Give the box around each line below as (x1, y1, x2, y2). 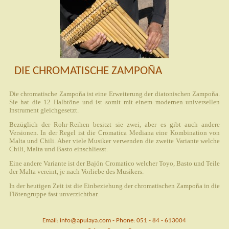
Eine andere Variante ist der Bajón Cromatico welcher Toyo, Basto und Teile (9, 159, 220, 167)
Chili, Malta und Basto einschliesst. (9, 145, 108, 153)
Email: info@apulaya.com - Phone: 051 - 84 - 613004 (42, 217, 187, 224)
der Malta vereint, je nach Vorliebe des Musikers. (9, 167, 144, 175)
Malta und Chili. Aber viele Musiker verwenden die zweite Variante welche (9, 136, 220, 145)
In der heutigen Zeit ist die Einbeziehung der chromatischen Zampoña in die (9, 181, 220, 190)
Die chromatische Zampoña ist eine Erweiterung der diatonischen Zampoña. (9, 89, 220, 98)
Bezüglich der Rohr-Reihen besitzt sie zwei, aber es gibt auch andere (9, 120, 220, 128)
